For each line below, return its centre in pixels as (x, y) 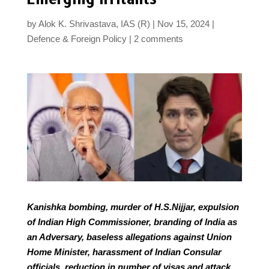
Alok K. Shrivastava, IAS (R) (94, 24)
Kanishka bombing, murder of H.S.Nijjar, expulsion (133, 207)
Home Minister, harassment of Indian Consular (124, 252)
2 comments (158, 39)
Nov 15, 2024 (183, 24)
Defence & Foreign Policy (77, 39)
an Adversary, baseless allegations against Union (129, 237)
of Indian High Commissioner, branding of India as (132, 222)
